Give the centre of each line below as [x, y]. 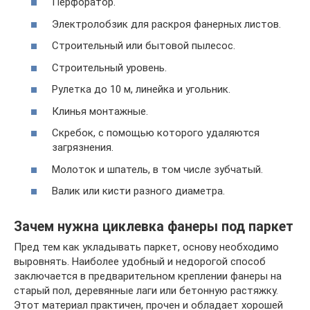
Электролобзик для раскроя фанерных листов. [166, 24]
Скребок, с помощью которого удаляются [156, 133]
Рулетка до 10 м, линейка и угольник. [141, 90]
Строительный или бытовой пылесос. [144, 46]
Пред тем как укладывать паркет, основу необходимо [146, 247]
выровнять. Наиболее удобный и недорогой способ [140, 262]
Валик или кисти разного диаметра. [138, 191]
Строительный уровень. [109, 67]
